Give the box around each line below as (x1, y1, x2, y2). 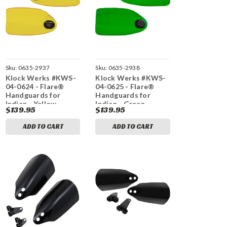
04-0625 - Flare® (95, 82, 155, 91)
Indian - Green (95, 99, 145, 108)
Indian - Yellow (5, 99, 57, 108)
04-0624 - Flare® (5, 82, 64, 91)
